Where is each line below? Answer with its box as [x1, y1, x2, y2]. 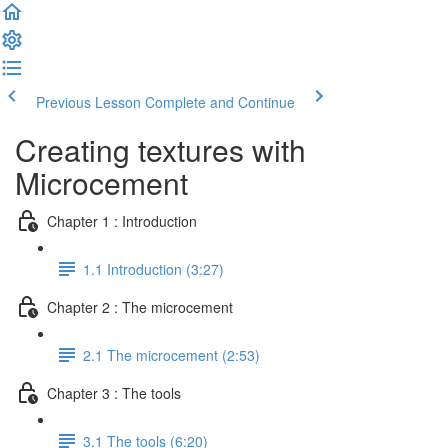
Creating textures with [15, 128, 306, 171]
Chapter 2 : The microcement [47, 296, 233, 317]
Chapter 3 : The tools [47, 382, 181, 403]
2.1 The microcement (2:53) [83, 344, 260, 365]
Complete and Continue [145, 92, 295, 112]
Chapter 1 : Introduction [47, 210, 197, 231]
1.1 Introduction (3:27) [83, 258, 224, 279]
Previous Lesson [36, 92, 141, 112]
